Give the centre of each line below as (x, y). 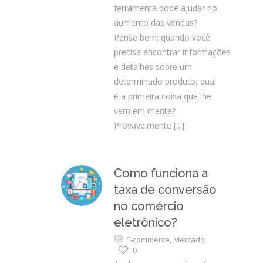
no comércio (149, 206)
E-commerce (148, 240)
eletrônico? (146, 222)
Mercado (189, 240)
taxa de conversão (165, 190)
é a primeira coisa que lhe (163, 96)
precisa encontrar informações (172, 52)
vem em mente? (145, 111)
